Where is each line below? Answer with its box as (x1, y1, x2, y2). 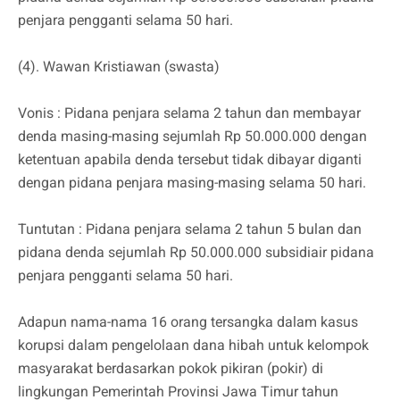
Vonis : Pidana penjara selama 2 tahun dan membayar (18, 104, 361, 122)
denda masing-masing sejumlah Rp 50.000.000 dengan (18, 128, 367, 146)
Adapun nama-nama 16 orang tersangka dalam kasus (18, 313, 358, 331)
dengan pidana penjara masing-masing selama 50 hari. (18, 174, 366, 192)
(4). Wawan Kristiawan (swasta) (18, 58, 220, 76)
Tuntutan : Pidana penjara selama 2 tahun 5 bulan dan (18, 221, 362, 238)
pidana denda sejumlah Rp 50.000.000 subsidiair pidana (18, 244, 374, 262)
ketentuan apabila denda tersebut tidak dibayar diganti (18, 151, 362, 169)
